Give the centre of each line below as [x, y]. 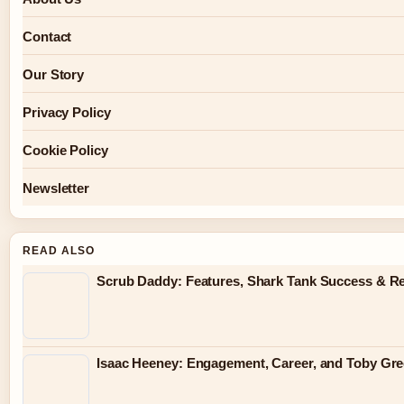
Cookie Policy [65, 151]
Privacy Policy [67, 113]
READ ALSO [59, 251]
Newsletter [56, 188]
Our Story [54, 75]
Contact [47, 37]
